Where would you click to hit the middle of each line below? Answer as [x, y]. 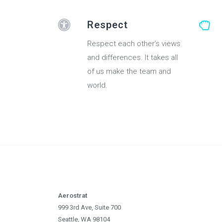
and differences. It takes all [133, 58]
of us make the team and [129, 72]
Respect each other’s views [134, 44]
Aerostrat [73, 196]
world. [97, 85]
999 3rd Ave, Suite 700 [89, 208]
